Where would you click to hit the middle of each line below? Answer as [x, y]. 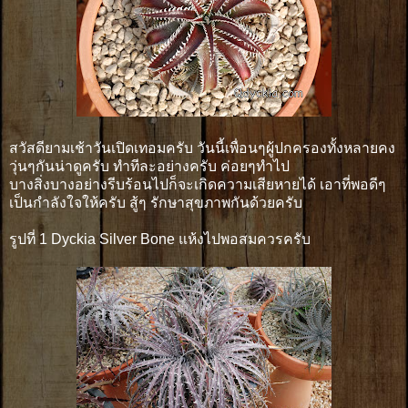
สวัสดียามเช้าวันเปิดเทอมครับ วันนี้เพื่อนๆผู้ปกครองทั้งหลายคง [202, 148]
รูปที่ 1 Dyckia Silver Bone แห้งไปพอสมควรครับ [160, 239]
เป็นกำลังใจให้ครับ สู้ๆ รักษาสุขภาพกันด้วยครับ [156, 202]
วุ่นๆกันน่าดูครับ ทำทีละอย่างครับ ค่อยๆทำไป [149, 166]
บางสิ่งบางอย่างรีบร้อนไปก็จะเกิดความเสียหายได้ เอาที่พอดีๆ [198, 184]
